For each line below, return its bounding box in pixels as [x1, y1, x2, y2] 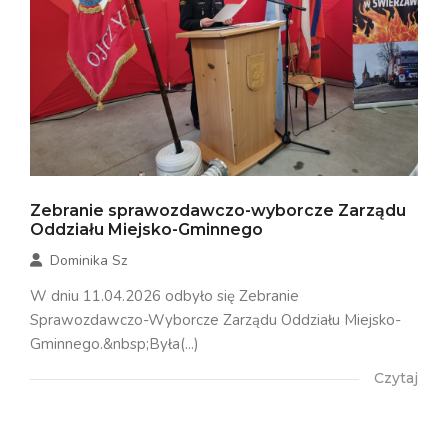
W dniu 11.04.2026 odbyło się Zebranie [30, 286, 299, 307]
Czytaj [374, 369, 418, 388]
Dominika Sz [50, 251, 127, 271]
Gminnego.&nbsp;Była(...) [30, 334, 199, 355]
